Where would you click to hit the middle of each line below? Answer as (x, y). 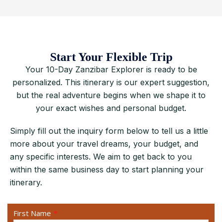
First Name (32, 213)
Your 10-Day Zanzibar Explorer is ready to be (111, 69)
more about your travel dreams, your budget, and (104, 144)
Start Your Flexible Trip (111, 57)
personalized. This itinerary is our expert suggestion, (111, 82)
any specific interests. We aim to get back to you (101, 157)
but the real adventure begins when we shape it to (111, 95)
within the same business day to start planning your (107, 169)
